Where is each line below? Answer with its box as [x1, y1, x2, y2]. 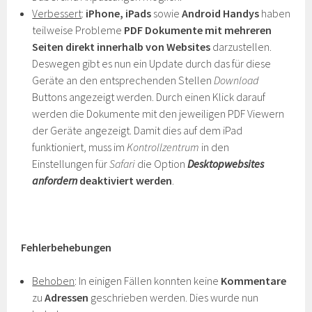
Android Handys [182, 6, 260, 20]
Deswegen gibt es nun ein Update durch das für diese [32, 56, 272, 70]
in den [201, 140, 230, 154]
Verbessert [32, 6, 82, 20]
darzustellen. [210, 40, 272, 54]
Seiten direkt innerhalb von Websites [32, 40, 211, 54]
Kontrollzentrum [127, 140, 202, 154]
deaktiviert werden [77, 173, 173, 187]
